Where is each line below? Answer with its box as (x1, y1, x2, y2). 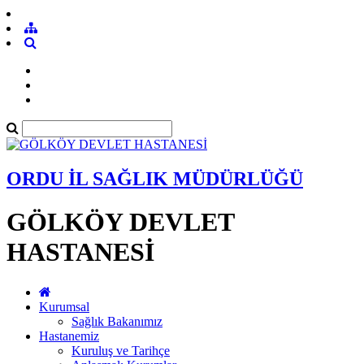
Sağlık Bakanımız (71, 314, 162, 328)
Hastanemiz (39, 328, 99, 343)
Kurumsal (39, 299, 89, 314)
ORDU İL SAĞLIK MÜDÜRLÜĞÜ (6, 167, 303, 189)
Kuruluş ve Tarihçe (71, 343, 170, 357)
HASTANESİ (6, 237, 154, 267)
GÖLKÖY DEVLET (6, 207, 234, 237)
